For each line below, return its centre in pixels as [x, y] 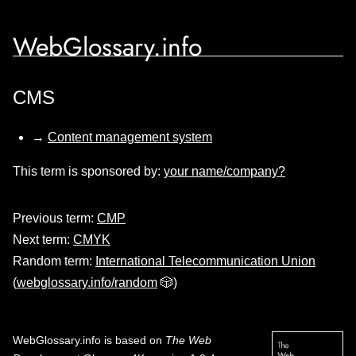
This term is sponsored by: [88, 171]
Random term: [54, 261]
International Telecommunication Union [205, 261]
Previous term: [55, 218]
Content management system [130, 137]
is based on [133, 340]
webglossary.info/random [87, 282]
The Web [188, 340]
